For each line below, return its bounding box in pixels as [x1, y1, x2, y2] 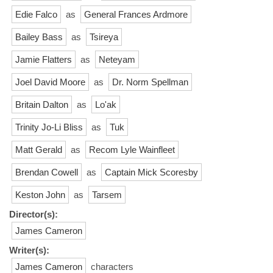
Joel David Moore [15, 76, 85, 87]
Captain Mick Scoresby [105, 166, 198, 177]
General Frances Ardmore [84, 9, 188, 19]
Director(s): [9, 208, 58, 219]
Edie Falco [15, 9, 57, 19]
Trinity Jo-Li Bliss [15, 121, 83, 132]
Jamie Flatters [15, 54, 72, 65]
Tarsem [92, 189, 122, 200]
